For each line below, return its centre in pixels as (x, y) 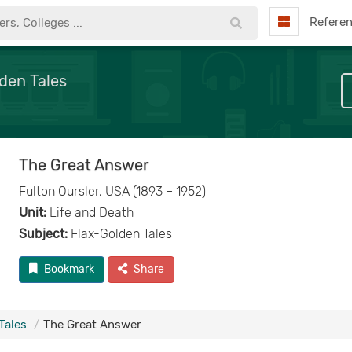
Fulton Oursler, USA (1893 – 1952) (112, 191)
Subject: (43, 234)
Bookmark (69, 269)
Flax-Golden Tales (119, 234)
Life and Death (90, 213)
